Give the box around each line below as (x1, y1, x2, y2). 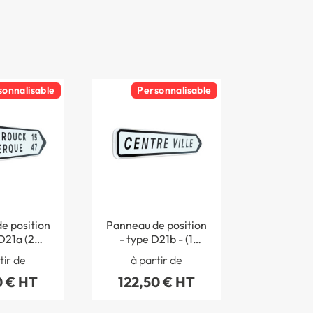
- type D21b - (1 (119, 231, 194, 246)
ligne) (142, 245, 170, 260)
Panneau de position (105, 217, 207, 232)
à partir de (130, 253, 182, 268)
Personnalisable (137, 83, 212, 96)
